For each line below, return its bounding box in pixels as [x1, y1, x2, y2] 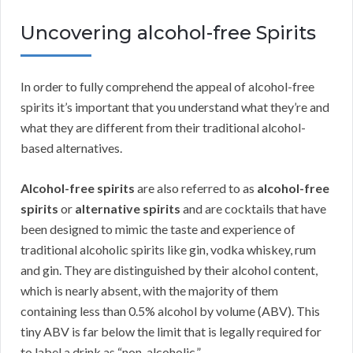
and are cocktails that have [180, 201, 326, 217]
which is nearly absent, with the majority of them [20, 283, 278, 299]
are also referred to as [135, 180, 257, 196]
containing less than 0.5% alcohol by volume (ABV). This [20, 303, 320, 319]
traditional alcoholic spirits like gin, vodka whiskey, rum [20, 242, 316, 258]
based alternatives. [20, 140, 122, 156]
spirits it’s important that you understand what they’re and [20, 99, 329, 115]
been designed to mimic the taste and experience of [20, 221, 295, 237]
